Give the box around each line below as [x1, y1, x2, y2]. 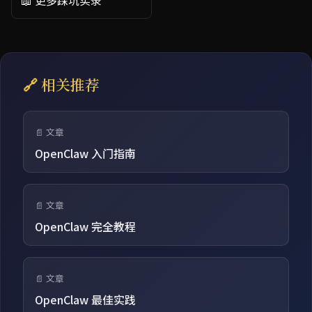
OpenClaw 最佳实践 [35, 290, 136, 308]
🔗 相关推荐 [23, 73, 100, 95]
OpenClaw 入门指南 [35, 144, 136, 162]
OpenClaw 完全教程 [35, 217, 136, 235]
